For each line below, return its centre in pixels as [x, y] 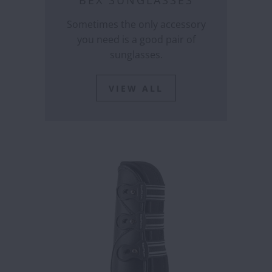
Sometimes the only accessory [136, 24]
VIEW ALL [136, 88]
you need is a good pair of [136, 39]
